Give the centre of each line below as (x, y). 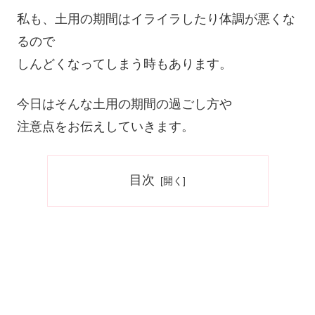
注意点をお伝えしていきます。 (105, 126)
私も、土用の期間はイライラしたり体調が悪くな (156, 19)
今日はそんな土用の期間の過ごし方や (124, 104)
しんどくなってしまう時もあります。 (124, 64)
